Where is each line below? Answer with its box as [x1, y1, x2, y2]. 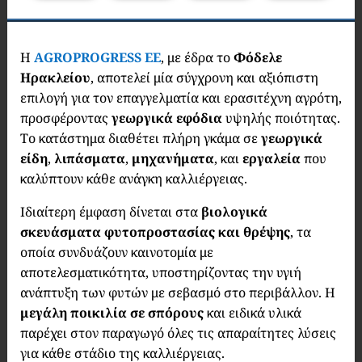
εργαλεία [242, 149, 301, 167]
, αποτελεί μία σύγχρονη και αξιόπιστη [90, 69, 318, 86]
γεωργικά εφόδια [111, 109, 222, 127]
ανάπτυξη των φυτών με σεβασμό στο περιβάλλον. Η [19, 284, 335, 301]
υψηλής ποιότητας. [221, 109, 340, 127]
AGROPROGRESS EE [33, 48, 161, 66]
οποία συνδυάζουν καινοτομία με [19, 243, 213, 261]
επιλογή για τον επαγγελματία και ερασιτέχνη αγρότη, [19, 89, 342, 107]
